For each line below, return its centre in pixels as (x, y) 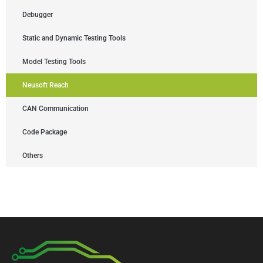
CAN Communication (55, 109)
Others (33, 156)
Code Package (45, 132)
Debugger (38, 15)
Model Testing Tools (54, 62)
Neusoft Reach (45, 85)
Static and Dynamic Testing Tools (74, 38)
